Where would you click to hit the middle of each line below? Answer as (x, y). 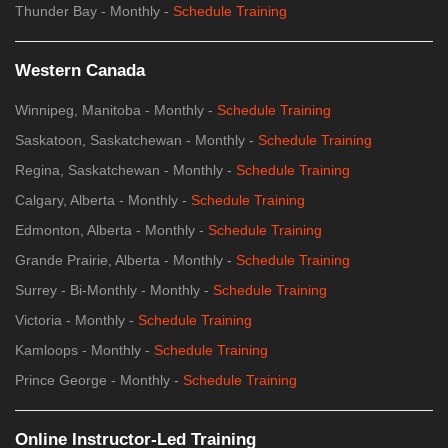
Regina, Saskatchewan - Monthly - (125, 170)
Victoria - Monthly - (76, 320)
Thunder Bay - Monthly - (94, 11)
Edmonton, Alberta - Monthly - (111, 230)
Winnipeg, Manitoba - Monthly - (116, 110)
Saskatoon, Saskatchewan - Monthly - (136, 140)
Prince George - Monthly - (99, 380)
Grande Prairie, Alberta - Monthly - (125, 260)
